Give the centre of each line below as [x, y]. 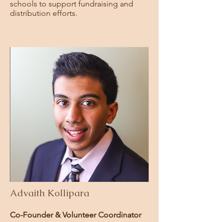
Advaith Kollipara [50, 193]
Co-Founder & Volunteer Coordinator [76, 215]
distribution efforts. [45, 13]
